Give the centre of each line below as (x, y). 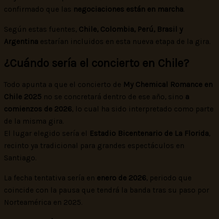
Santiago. (20, 158)
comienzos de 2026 (38, 109)
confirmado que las (39, 10)
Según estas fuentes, (41, 29)
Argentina (21, 41)
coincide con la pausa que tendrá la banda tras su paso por (107, 190)
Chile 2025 (23, 97)
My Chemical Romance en (168, 85)
